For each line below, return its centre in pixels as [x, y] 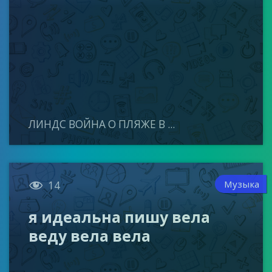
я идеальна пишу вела [120, 217]
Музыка [242, 184]
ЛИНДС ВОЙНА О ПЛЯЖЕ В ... [102, 124]
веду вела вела [90, 236]
